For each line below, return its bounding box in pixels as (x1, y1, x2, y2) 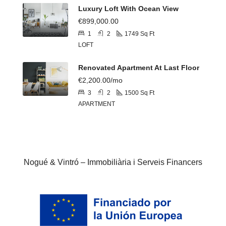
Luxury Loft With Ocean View (78, 4, 179, 13)
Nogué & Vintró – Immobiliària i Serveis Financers (24, 157, 202, 166)
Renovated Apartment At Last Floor (78, 63, 199, 72)
